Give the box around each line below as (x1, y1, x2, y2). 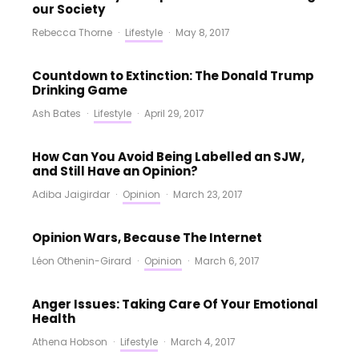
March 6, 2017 (195, 254, 260, 268)
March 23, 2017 (173, 188, 243, 201)
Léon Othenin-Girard (32, 254, 131, 268)
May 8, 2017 (175, 26, 230, 39)
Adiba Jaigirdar (32, 188, 110, 201)
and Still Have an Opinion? (32, 163, 198, 179)
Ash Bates (32, 107, 81, 120)
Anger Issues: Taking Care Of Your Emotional (32, 296, 318, 313)
